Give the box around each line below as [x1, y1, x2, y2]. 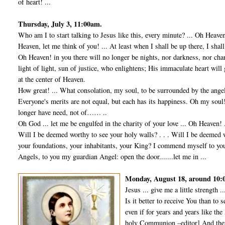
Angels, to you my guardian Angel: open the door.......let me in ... [18, 152, 207, 162]
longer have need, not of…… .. [18, 107, 107, 118]
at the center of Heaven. [18, 74, 86, 84]
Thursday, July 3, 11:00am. [18, 19, 102, 30]
